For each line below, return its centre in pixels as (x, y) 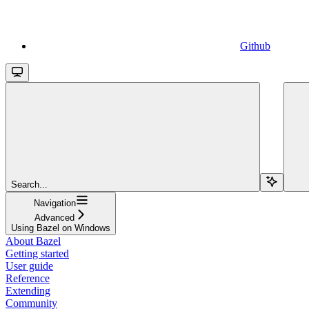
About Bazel (33, 241)
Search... (29, 184)
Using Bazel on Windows (61, 228)
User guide (29, 266)
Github (255, 46)
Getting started (37, 253)
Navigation (54, 203)
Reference (28, 278)
